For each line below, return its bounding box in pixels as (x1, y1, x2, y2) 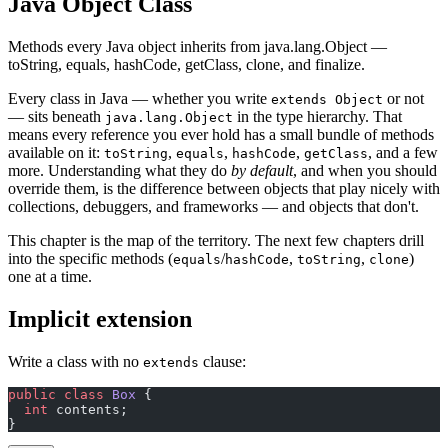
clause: (199, 352, 246, 370)
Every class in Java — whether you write (8, 89, 271, 107)
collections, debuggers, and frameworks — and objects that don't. (8, 197, 419, 215)
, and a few (368, 143, 438, 161)
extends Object (271, 91, 383, 107)
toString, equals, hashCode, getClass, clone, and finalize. (8, 55, 365, 73)
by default (231, 161, 293, 179)
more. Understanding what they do (8, 161, 231, 179)
